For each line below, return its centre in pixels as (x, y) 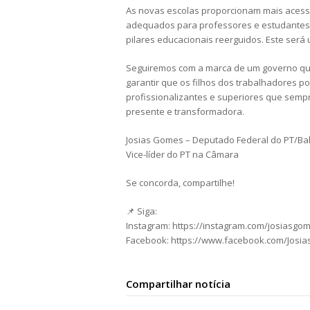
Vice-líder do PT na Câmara (182, 155)
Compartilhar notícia (178, 284)
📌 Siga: (142, 211)
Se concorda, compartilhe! (180, 183)
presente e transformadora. (185, 112)
